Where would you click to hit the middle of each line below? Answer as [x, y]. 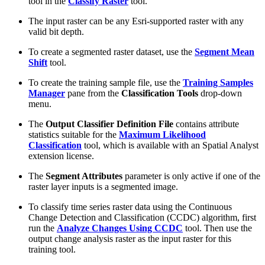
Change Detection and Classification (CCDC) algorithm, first [142, 217]
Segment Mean [224, 51]
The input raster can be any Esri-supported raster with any [136, 21]
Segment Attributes [84, 176]
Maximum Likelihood [162, 134]
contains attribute [206, 124]
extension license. [61, 156]
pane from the [93, 93]
